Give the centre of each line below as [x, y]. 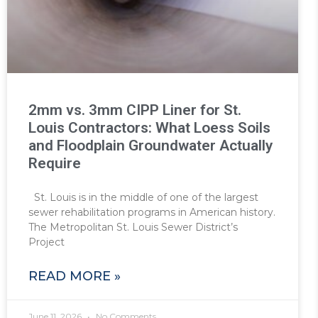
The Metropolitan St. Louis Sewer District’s [133, 227]
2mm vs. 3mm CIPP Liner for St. [135, 110]
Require [55, 164]
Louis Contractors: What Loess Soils [149, 128]
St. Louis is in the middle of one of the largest [143, 198]
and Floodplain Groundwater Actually [150, 146]
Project [46, 242]
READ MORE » [75, 276]
